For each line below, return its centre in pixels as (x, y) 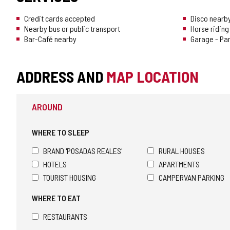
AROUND (47, 107)
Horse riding (210, 29)
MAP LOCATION (152, 77)
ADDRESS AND (61, 77)
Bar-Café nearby (50, 39)
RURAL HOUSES (182, 151)
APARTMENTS (179, 164)
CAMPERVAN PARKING (191, 178)
